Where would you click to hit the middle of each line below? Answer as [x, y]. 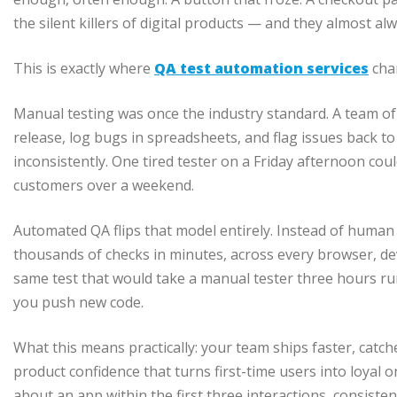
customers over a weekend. [104, 186]
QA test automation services [261, 69]
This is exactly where [84, 69]
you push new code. [78, 303]
